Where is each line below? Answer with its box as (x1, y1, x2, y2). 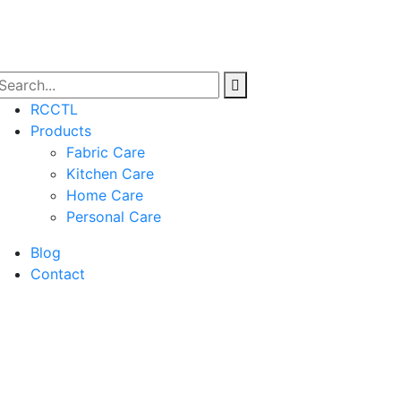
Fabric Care (66, 143, 145, 161)
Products (30, 122, 91, 140)
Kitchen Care (66, 165, 154, 183)
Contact (30, 265, 85, 283)
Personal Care (66, 208, 161, 226)
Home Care (66, 186, 143, 204)
